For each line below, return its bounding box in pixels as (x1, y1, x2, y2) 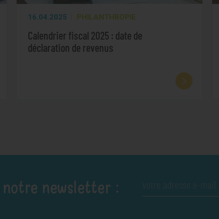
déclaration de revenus (28, 41, 113, 54)
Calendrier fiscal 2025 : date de (28, 28, 142, 42)
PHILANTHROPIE (76, 13, 136, 22)
